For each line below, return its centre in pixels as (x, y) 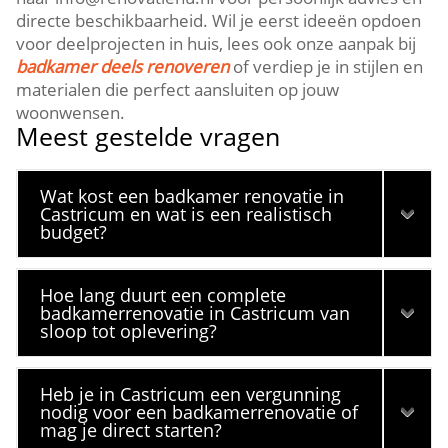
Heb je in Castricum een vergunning (191, 393)
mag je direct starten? (131, 429)
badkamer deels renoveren (123, 66)
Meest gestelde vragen (148, 135)
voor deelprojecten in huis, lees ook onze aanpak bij (216, 43)
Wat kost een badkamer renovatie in (192, 195)
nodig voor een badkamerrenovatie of (199, 411)
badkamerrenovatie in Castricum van (195, 312)
